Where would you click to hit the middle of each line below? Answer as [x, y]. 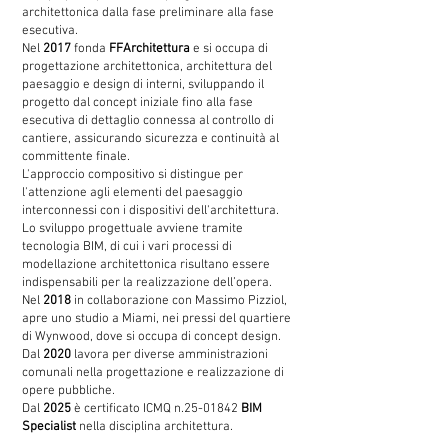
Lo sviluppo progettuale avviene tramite [132, 229]
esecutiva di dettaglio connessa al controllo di [148, 121]
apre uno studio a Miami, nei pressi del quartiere [156, 319]
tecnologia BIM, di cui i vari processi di [127, 247]
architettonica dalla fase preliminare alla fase [148, 13]
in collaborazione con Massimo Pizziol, [180, 301]
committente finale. [76, 157]
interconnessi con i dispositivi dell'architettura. [150, 211]
